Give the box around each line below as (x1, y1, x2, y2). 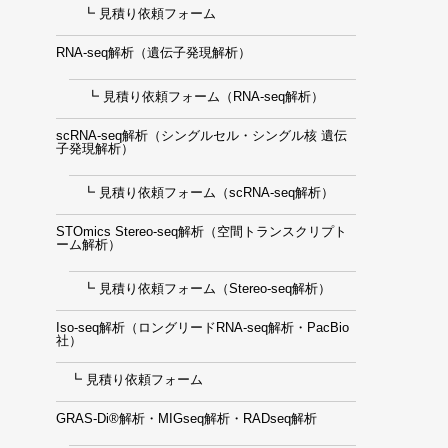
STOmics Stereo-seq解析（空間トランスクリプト (56, 224, 347, 239)
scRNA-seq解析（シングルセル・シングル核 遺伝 (56, 128, 347, 143)
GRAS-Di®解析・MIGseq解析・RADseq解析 (56, 411, 317, 426)
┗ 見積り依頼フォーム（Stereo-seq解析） (69, 281, 331, 296)
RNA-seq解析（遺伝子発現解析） (56, 45, 251, 60)
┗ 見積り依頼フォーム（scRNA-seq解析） (69, 185, 334, 200)
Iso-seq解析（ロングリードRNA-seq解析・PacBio (56, 320, 349, 335)
